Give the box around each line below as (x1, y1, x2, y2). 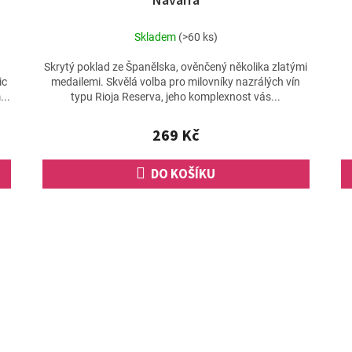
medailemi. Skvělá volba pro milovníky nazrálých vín (51, 75, 301, 89)
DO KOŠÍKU (151, 165, 216, 185)
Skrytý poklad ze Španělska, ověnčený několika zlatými (44, 60, 308, 74)
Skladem (134, 30, 178, 43)
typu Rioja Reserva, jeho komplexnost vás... (71, 90, 281, 104)
